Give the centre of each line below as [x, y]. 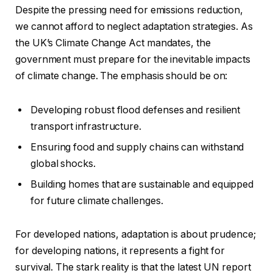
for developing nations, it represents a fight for [120, 251]
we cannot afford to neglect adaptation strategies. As [134, 26]
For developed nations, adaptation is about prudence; [136, 235]
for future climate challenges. [97, 200]
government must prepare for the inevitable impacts [133, 59]
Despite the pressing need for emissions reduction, [129, 10]
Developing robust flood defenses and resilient [136, 110]
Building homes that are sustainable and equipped [142, 184]
